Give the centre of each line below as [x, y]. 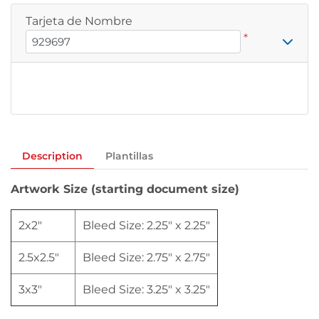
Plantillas [129, 156]
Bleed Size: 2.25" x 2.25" [146, 225]
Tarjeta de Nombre [79, 21]
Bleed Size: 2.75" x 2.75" [146, 257]
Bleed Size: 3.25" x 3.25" [146, 289]
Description [52, 156]
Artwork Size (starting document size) [125, 189]
